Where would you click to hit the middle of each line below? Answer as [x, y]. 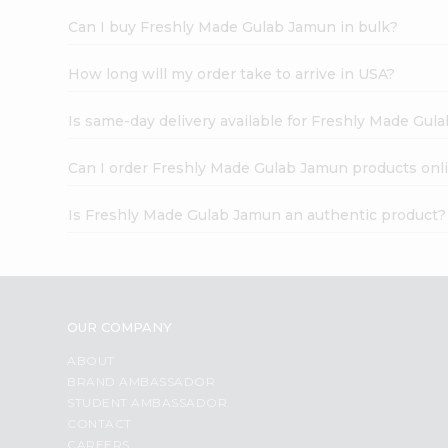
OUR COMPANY [120, 326]
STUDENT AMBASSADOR [147, 402]
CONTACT [99, 423]
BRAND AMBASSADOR [141, 381]
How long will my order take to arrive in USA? [232, 73]
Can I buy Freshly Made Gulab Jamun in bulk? [233, 26]
